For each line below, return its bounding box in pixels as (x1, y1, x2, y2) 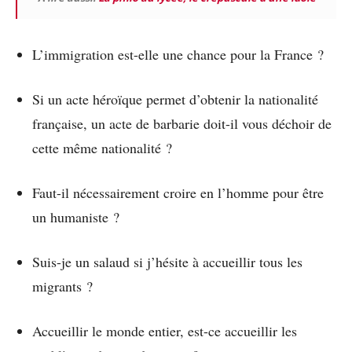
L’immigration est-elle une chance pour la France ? (32, 45, 324, 64)
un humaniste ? (32, 207, 119, 227)
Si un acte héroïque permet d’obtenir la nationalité (32, 90, 318, 109)
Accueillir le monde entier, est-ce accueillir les (32, 321, 297, 341)
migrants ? (32, 277, 93, 296)
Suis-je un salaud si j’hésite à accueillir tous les (32, 252, 302, 272)
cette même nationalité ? (32, 138, 172, 158)
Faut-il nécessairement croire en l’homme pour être (32, 183, 324, 203)
